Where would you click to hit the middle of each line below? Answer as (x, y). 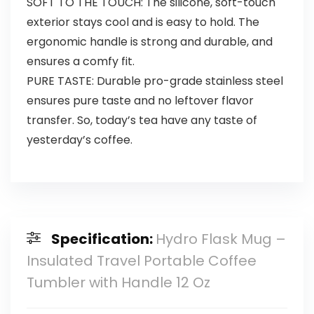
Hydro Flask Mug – (220, 239)
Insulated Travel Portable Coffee (141, 261)
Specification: (103, 239)
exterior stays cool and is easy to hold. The (143, 22)
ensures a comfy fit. (80, 62)
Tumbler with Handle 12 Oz (118, 283)
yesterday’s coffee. (79, 140)
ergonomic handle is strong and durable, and (149, 42)
